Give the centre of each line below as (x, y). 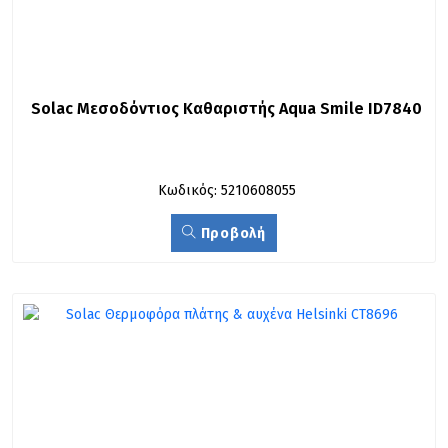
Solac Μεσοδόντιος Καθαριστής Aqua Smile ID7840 (226, 108)
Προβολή (231, 233)
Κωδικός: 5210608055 (226, 190)
